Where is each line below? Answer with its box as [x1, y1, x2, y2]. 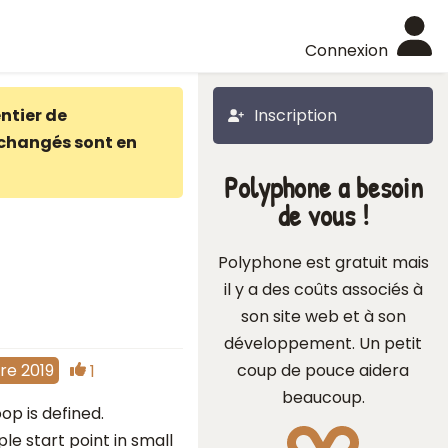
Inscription [254, 104, 337, 127]
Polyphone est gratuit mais [217, 251, 429, 274]
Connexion [305, 39, 388, 62]
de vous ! [277, 196, 369, 235]
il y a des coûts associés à [223, 278, 423, 301]
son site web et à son [240, 305, 406, 328]
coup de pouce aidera [237, 359, 409, 382]
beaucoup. [281, 386, 365, 409]
